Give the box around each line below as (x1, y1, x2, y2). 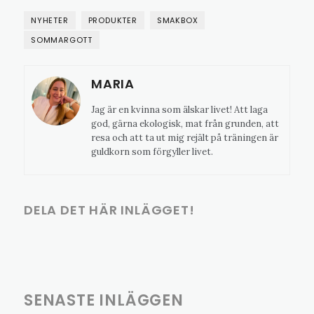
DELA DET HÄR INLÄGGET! (24, 201, 195, 219)
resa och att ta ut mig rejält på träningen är (91, 132, 278, 144)
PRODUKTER (88, 15, 137, 26)
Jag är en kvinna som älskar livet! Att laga (91, 104, 268, 116)
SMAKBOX (156, 15, 198, 26)
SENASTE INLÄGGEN (24, 289, 184, 311)
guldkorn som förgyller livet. (91, 146, 213, 158)
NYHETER (31, 15, 69, 26)
